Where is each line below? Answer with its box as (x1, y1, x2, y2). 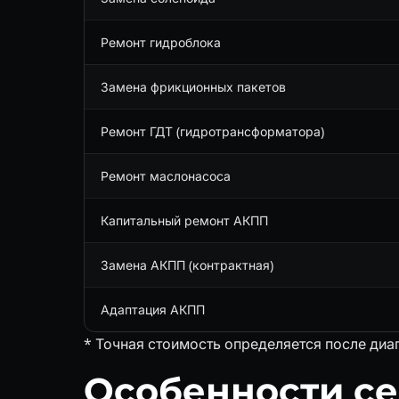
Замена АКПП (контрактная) (101, 256, 273, 273)
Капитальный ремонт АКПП (101, 211, 268, 229)
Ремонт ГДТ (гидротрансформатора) (101, 122, 324, 140)
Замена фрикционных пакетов (101, 77, 286, 95)
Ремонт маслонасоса (101, 167, 231, 184)
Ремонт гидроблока (101, 33, 221, 51)
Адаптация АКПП (101, 300, 205, 318)
